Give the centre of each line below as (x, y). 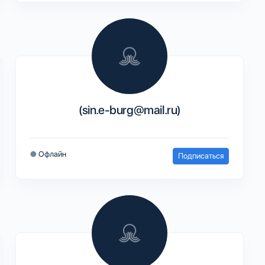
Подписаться (201, 156)
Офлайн (52, 154)
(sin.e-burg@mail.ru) (130, 110)
